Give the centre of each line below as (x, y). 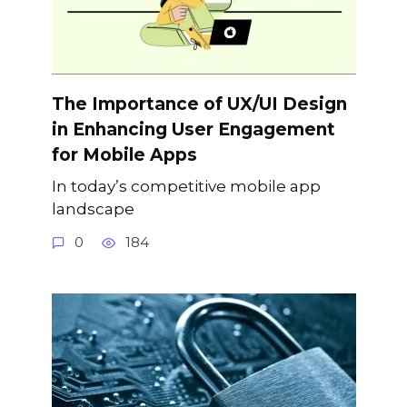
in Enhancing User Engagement (193, 129)
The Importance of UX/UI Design (199, 104)
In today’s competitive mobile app (186, 186)
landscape (93, 209)
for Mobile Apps (124, 154)
